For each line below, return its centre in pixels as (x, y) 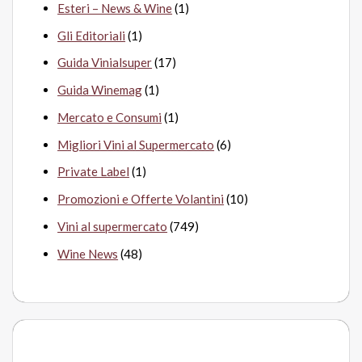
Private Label (94, 172)
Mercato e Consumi (110, 117)
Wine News (88, 253)
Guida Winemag (100, 90)
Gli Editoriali (92, 35)
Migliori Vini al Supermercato (136, 144)
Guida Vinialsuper (105, 63)
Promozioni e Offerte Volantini (141, 199)
